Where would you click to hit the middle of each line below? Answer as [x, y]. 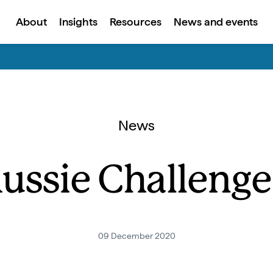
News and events [215, 22]
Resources [135, 22]
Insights [78, 22]
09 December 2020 [136, 236]
